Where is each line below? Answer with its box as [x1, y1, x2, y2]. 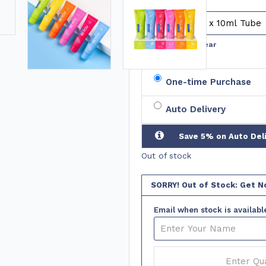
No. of [141, 13, 163, 21]
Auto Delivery [165, 104, 226, 115]
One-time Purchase [165, 77, 251, 87]
